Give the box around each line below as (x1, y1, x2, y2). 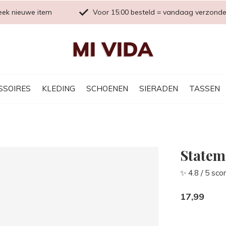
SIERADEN (139, 83, 178, 93)
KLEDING (42, 83, 75, 93)
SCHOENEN (86, 83, 128, 93)
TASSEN (189, 83, 220, 93)
